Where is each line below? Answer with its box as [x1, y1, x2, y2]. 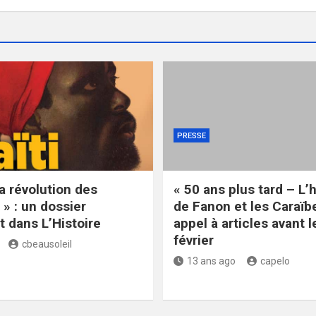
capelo [260, 255, 290, 267]
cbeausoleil [21, 238, 72, 250]
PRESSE [177, 130, 206, 140]
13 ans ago [187, 255, 236, 267]
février [174, 231, 214, 248]
